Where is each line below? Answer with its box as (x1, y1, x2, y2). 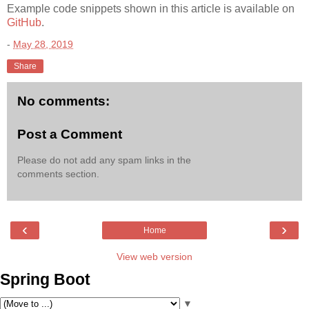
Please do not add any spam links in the (17, 154, 191, 166)
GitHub (7, 16, 41, 28)
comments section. (17, 168, 99, 179)
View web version (117, 251, 192, 263)
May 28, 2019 (13, 38, 73, 50)
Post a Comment (17, 126, 122, 141)
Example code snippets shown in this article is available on (7, 2, 295, 14)
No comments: (17, 93, 110, 108)
